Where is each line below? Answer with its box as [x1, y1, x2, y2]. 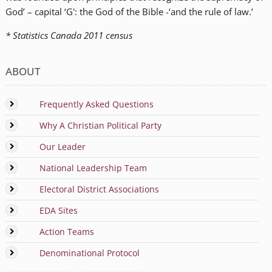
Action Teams [39, 226, 94, 237]
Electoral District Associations [39, 183, 159, 195]
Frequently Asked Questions [39, 98, 154, 110]
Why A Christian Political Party [39, 120, 161, 131]
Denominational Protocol [39, 247, 140, 259]
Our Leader [39, 141, 86, 152]
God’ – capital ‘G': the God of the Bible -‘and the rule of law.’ [5, 5, 253, 18]
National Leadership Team [39, 162, 147, 174]
